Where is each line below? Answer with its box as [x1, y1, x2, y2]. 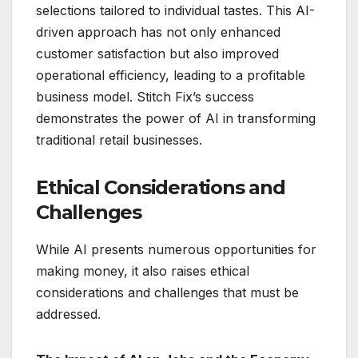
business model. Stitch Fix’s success [36, 89, 254, 105]
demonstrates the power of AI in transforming [36, 110, 316, 127]
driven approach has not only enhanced [36, 24, 280, 41]
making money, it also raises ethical [36, 263, 249, 280]
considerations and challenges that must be [36, 284, 299, 301]
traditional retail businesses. [36, 132, 202, 149]
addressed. [36, 306, 101, 323]
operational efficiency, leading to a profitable [36, 67, 305, 84]
